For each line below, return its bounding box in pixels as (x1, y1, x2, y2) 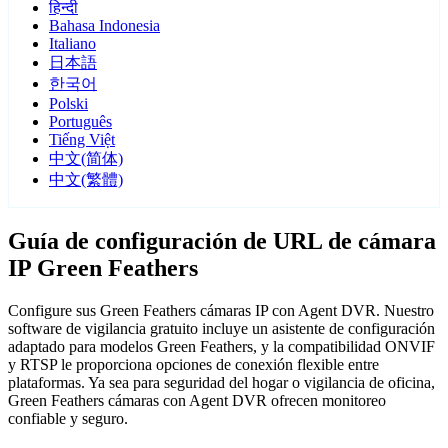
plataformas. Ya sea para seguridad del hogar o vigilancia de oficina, (8, 374, 435, 392)
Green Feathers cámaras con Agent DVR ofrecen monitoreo (8, 392, 386, 410)
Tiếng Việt (49, 131, 115, 149)
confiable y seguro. (8, 410, 128, 428)
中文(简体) (49, 150, 123, 168)
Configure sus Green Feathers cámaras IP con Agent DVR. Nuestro (8, 302, 434, 320)
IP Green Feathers (8, 255, 198, 282)
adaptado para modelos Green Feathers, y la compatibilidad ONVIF (8, 338, 435, 356)
